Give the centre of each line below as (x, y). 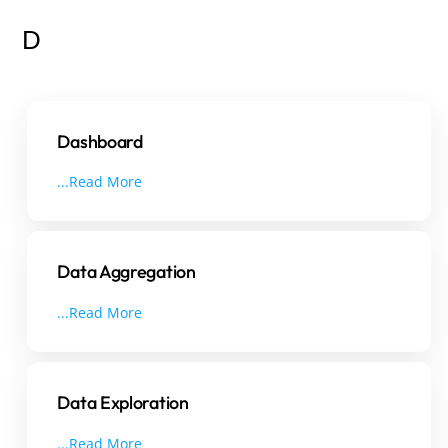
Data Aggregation (126, 272)
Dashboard (100, 141)
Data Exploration (123, 403)
